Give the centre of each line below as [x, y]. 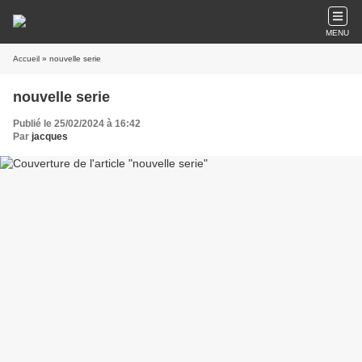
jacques [50, 137]
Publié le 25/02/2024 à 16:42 [77, 124]
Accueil [26, 59]
